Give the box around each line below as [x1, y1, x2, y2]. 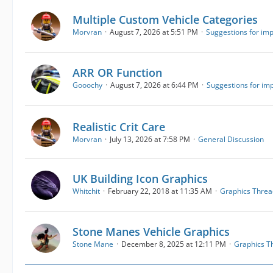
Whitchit [73, 185, 100, 196]
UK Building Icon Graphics [73, 171, 208, 186]
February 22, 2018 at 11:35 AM [108, 185, 212, 196]
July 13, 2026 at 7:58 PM [110, 134, 190, 145]
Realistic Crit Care [73, 119, 165, 135]
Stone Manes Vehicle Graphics [73, 224, 230, 239]
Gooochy [73, 79, 102, 90]
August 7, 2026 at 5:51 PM [110, 26, 198, 37]
